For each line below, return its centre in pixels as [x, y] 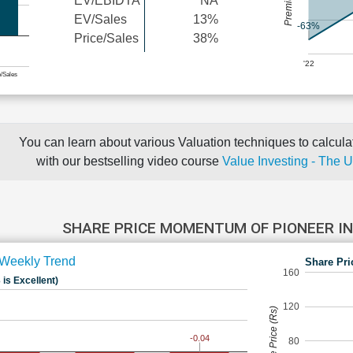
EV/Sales [100, 19]
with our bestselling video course [129, 161]
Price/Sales [106, 38]
